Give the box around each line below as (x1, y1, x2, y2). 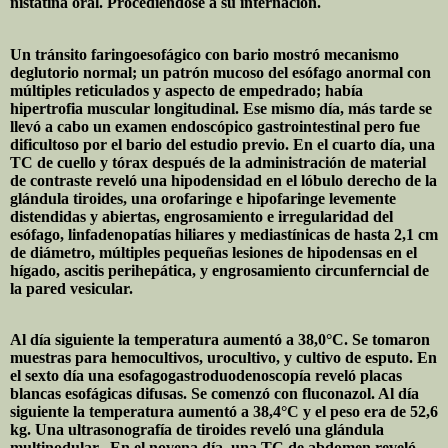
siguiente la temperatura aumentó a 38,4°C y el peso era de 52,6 (10, 403, 438, 420)
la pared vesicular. (10, 279, 133, 297)
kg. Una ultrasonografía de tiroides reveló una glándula (10, 421, 384, 438)
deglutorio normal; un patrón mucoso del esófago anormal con (10, 63, 431, 81)
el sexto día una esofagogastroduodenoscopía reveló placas (10, 367, 402, 384)
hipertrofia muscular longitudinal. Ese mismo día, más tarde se (10, 99, 432, 117)
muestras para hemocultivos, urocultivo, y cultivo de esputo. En (10, 349, 437, 366)
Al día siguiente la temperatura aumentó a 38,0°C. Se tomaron (10, 331, 430, 348)
